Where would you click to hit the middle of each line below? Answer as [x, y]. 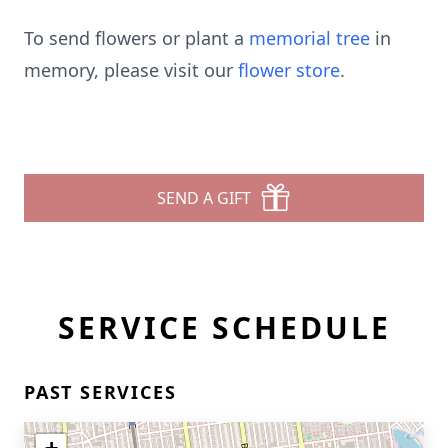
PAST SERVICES [100, 392]
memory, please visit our [131, 70]
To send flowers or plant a [136, 38]
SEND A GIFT [204, 198]
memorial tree [309, 38]
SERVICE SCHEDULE [224, 327]
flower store [289, 70]
